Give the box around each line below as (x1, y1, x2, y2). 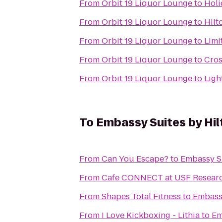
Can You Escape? (102, 153, 168, 165)
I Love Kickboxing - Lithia (102, 210, 200, 221)
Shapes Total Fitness (102, 191, 181, 202)
